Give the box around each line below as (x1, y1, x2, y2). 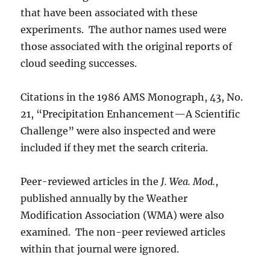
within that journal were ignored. (20, 243, 182, 255)
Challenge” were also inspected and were (20, 125, 216, 137)
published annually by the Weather (20, 192, 188, 204)
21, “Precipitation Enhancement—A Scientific (20, 108, 240, 120)
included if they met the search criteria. (20, 142, 211, 154)
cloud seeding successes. (20, 57, 140, 69)
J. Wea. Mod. (161, 175, 216, 187)
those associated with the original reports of (20, 40, 233, 52)
